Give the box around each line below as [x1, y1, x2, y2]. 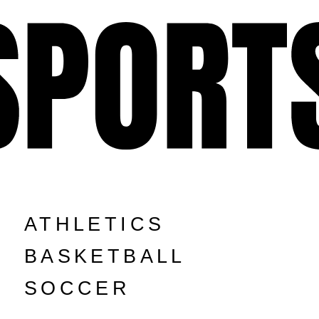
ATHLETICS [23, 214, 165, 235]
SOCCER [23, 278, 131, 299]
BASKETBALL [23, 246, 186, 267]
